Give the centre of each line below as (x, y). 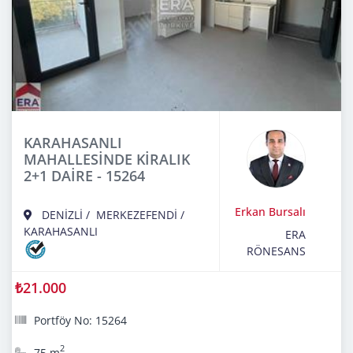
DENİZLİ (62, 214)
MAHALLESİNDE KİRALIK (107, 159)
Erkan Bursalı (270, 211)
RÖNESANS (276, 251)
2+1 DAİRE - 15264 (84, 175)
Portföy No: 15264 (80, 320)
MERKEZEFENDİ (137, 214)
